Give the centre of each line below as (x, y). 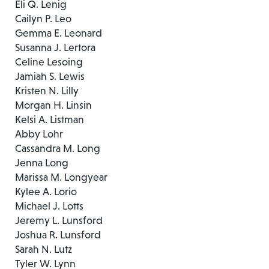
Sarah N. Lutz (44, 249)
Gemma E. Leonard (59, 33)
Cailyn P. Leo (43, 18)
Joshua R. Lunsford (58, 234)
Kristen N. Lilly (47, 90)
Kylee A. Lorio (46, 191)
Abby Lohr (39, 134)
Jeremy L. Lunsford (59, 220)
